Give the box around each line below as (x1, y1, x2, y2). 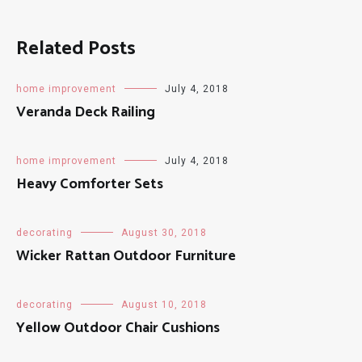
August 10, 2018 (121, 299, 207, 310)
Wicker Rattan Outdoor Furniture (16, 244, 236, 268)
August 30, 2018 (121, 227, 207, 238)
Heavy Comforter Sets (16, 172, 163, 196)
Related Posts (16, 33, 136, 65)
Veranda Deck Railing (16, 100, 155, 124)
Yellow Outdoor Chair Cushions (16, 316, 220, 340)
